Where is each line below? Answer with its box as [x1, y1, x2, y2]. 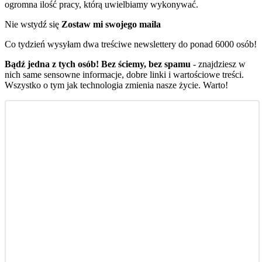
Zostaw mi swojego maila [61, 19, 161, 29]
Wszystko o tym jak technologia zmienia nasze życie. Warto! [5, 80, 228, 90]
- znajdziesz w [191, 58, 246, 69]
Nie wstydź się [5, 19, 59, 29]
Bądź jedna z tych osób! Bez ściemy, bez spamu [5, 58, 191, 69]
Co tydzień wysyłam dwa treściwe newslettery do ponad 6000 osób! [5, 39, 257, 49]
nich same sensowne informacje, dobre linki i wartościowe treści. [5, 69, 244, 80]
